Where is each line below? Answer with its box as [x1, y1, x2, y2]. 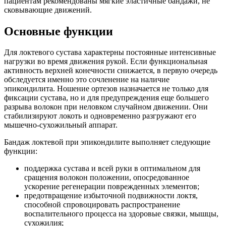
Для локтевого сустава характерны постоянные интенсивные [4, 48, 216, 57]
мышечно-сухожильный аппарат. [4, 121, 118, 130]
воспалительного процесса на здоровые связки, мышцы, [24, 209, 218, 218]
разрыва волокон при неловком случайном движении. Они [4, 102, 208, 111]
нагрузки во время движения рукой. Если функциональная [4, 57, 207, 66]
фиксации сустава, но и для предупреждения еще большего [4, 93, 209, 102]
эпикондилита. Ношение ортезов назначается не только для [4, 84, 208, 93]
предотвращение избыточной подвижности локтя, [24, 191, 198, 200]
